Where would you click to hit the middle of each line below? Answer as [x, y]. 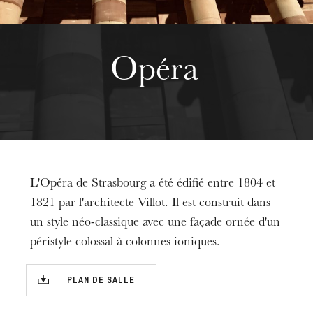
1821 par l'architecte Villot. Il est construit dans [151, 204]
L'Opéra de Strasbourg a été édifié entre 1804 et [153, 184]
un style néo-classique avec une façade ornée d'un [155, 224]
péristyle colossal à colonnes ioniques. [125, 243]
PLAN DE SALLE [101, 280]
